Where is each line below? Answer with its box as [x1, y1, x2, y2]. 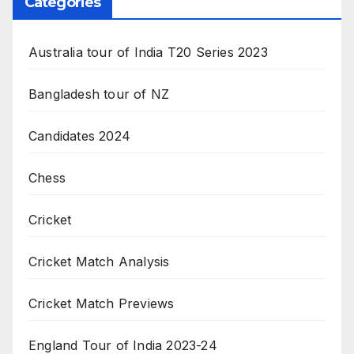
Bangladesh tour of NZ [28, 85, 170, 102]
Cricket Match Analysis [28, 253, 170, 269]
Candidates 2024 [28, 127, 130, 144]
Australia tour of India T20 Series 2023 [28, 43, 268, 60]
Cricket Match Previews [28, 295, 175, 311]
